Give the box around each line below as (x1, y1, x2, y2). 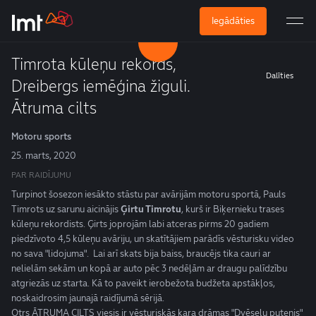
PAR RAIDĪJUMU (11, 170, 71, 180)
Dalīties (265, 71, 293, 80)
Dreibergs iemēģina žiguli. (11, 76, 190, 96)
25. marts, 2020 (11, 150, 76, 162)
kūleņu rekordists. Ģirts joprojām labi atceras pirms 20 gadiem (11, 218, 269, 230)
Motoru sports (11, 130, 71, 142)
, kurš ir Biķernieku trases (181, 203, 284, 215)
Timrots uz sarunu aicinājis (11, 203, 121, 215)
